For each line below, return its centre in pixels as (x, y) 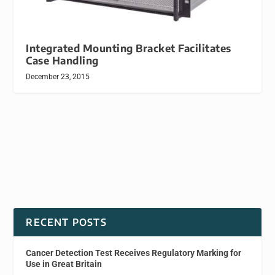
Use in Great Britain (64, 264)
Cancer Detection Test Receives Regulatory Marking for (134, 253)
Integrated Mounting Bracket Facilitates (129, 48)
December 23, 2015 (58, 76)
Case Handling (62, 60)
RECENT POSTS (66, 222)
